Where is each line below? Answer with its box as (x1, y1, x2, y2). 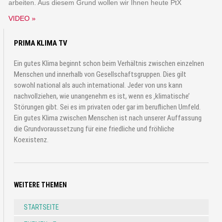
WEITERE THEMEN (14, 180, 67, 189)
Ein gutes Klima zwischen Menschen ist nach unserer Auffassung (14, 113, 202, 122)
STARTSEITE (24, 203, 59, 211)
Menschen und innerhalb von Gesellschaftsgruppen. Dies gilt (14, 69, 187, 79)
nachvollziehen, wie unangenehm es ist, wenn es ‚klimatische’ (14, 91, 190, 101)
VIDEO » (8, 14, 36, 22)
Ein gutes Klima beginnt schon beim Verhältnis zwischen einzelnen (14, 58, 205, 68)
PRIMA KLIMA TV (14, 38, 68, 48)
